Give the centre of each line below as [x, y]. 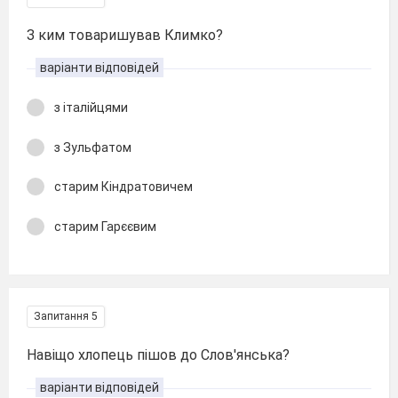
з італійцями [91, 107]
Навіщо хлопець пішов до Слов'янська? [158, 355]
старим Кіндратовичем [123, 187]
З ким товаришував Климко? [125, 35]
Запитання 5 [66, 316]
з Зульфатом [93, 147]
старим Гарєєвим [105, 226]
